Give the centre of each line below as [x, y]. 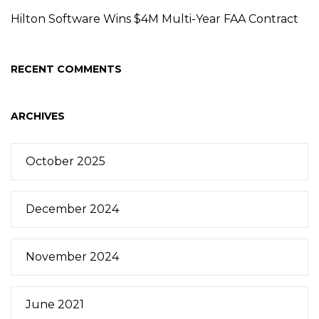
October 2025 [66, 161]
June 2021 [55, 304]
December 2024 [72, 209]
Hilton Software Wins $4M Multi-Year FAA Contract [155, 19]
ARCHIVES [38, 116]
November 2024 [72, 256]
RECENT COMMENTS [66, 69]
